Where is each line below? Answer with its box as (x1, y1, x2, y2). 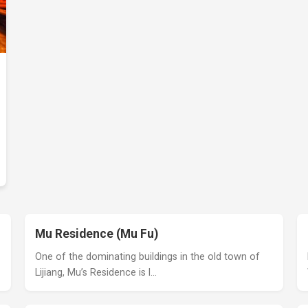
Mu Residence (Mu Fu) (34, 227, 158, 241)
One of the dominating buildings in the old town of (34, 251, 260, 263)
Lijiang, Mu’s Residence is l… (34, 267, 157, 278)
